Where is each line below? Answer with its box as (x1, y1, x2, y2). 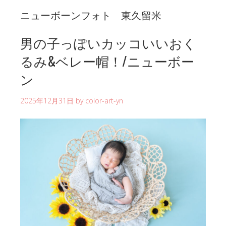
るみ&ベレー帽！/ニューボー (20, 50, 194, 71)
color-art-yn (85, 95, 123, 105)
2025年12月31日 (20, 95, 74, 105)
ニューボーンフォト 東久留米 (20, 7, 161, 22)
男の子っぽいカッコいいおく (20, 32, 196, 52)
